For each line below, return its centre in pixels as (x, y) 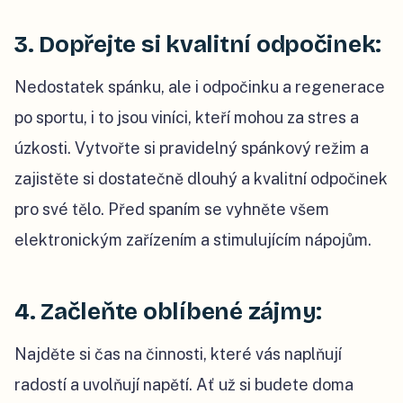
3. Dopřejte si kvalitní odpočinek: (198, 45)
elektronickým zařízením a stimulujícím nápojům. (193, 240)
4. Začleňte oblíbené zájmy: (168, 312)
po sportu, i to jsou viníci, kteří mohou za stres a (187, 118)
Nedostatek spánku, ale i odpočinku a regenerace (200, 87)
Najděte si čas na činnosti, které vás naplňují (178, 354)
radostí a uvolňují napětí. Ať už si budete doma (184, 385)
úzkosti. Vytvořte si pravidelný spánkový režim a (192, 148)
